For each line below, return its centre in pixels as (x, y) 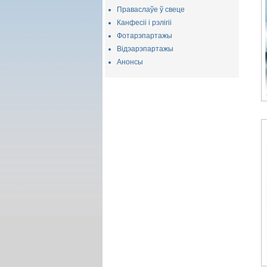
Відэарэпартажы (145, 49)
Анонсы (130, 62)
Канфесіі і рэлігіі (144, 23)
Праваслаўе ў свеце (151, 10)
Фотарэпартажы (145, 36)
